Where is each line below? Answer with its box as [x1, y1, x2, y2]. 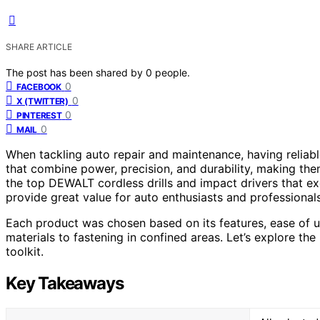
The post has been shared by [6, 66, 146, 79]
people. [155, 66, 190, 79]
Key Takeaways [6, 272, 124, 294]
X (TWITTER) [16, 95, 69, 106]
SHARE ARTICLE [6, 41, 72, 52]
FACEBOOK [16, 81, 61, 92]
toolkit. [6, 244, 44, 259]
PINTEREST [16, 109, 62, 121]
